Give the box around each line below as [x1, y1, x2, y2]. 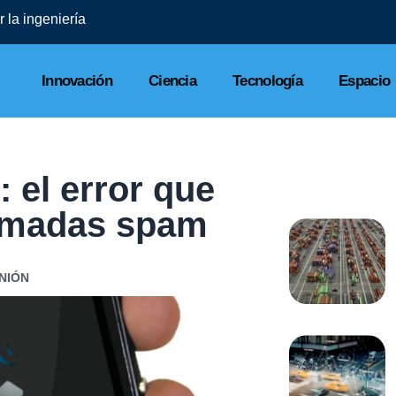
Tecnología [232, 72, 303, 89]
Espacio [339, 72, 391, 89]
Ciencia [148, 72, 197, 89]
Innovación [41, 72, 112, 89]
